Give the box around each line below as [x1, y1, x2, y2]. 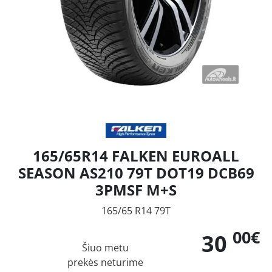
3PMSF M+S [95, 179, 177, 200]
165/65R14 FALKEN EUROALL [33, 145, 239, 166]
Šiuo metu [81, 240, 129, 254]
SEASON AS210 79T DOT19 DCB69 [18, 162, 254, 183]
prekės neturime [67, 255, 143, 269]
